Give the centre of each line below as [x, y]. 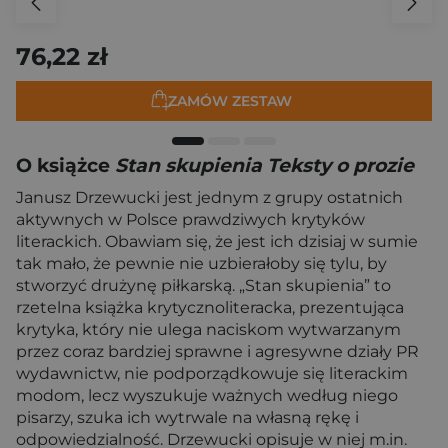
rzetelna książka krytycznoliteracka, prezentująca [210, 307]
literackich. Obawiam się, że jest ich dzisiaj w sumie [217, 241]
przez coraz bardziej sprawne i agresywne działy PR [217, 351]
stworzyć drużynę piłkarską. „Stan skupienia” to [203, 285]
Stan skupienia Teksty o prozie [264, 165]
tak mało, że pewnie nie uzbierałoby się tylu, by [201, 263]
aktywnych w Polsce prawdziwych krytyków [190, 219]
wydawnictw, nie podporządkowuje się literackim [212, 373]
